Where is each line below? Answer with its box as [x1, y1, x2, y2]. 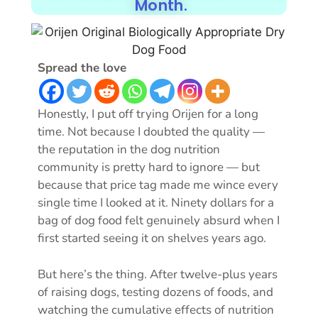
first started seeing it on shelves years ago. [38, 230, 266, 246]
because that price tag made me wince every [38, 177, 278, 193]
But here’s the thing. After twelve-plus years [38, 265, 278, 283]
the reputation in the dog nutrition [38, 141, 220, 158]
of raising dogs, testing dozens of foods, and [38, 283, 273, 300]
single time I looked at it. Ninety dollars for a [38, 194, 274, 211]
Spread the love [38, 60, 126, 76]
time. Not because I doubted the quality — [38, 124, 265, 140]
